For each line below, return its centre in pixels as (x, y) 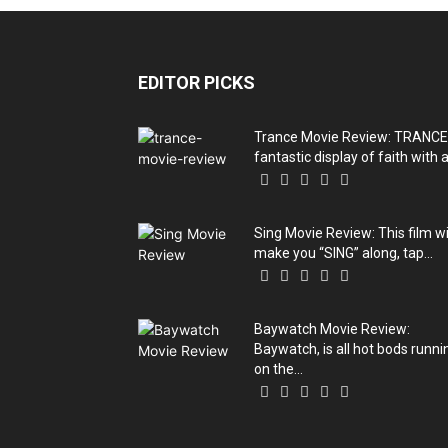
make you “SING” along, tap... (343, 252)
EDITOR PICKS (196, 82)
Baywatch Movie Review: (332, 328)
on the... (278, 368)
